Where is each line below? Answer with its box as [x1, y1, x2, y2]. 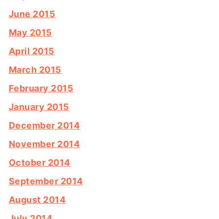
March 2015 [8, 64, 62, 75]
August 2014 [8, 194, 66, 205]
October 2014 [8, 157, 70, 168]
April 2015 [8, 45, 55, 56]
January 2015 [8, 101, 69, 112]
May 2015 [8, 27, 52, 38]
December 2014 [8, 120, 80, 131]
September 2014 [8, 175, 83, 186]
